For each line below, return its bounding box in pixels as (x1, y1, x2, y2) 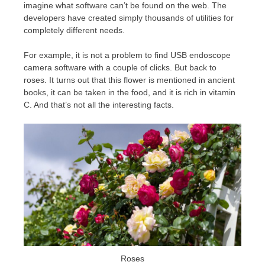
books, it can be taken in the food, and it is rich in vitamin (24, 87, 235, 97)
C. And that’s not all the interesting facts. (24, 99, 174, 109)
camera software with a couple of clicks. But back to (24, 62, 216, 72)
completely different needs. (24, 25, 125, 35)
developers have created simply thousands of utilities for (24, 12, 234, 22)
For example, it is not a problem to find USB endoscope (24, 50, 231, 60)
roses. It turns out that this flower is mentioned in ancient (24, 75, 235, 85)
